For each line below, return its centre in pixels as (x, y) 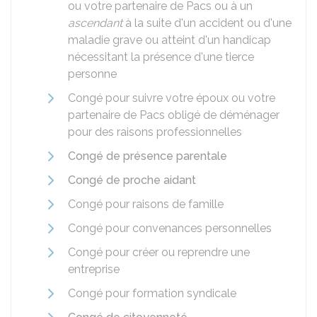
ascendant (95, 23)
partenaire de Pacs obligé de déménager (174, 115)
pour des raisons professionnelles (155, 132)
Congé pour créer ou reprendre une (159, 252)
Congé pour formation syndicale (152, 293)
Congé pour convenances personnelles (170, 228)
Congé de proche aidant (132, 180)
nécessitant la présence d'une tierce (161, 57)
